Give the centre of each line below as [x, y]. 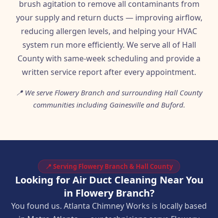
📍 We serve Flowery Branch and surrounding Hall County [109, 92]
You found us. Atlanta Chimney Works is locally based [109, 206]
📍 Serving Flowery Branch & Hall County [109, 166]
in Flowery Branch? [109, 193]
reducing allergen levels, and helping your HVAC [109, 31]
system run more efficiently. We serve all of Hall [109, 45]
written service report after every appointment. [109, 72]
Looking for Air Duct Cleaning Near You [109, 180]
